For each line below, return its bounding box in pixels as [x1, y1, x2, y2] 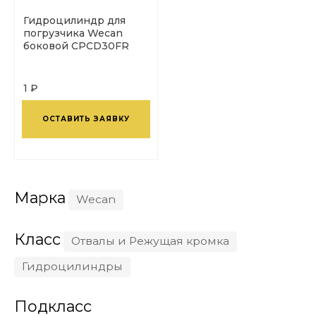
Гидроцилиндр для [23, 13, 126, 27]
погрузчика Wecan [23, 26, 123, 39]
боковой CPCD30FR [23, 39, 129, 52]
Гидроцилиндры [22, 259, 123, 273]
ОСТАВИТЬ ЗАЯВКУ [42, 114, 130, 123]
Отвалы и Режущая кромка [71, 233, 229, 248]
